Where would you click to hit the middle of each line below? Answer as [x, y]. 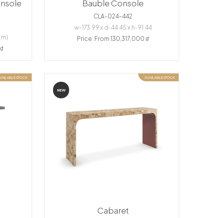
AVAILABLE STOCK [159, 77]
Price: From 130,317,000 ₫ [113, 39]
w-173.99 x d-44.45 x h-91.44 [113, 28]
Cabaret [113, 210]
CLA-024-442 [113, 16]
